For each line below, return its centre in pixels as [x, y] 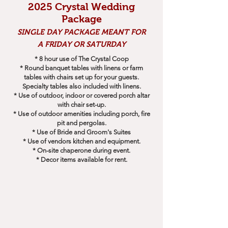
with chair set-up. [81, 105]
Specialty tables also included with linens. [81, 86]
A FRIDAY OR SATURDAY [81, 44]
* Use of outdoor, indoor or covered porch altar [81, 95]
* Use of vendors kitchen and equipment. [81, 141]
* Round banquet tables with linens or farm [81, 68]
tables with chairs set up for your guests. [81, 77]
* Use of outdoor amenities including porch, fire [81, 114]
